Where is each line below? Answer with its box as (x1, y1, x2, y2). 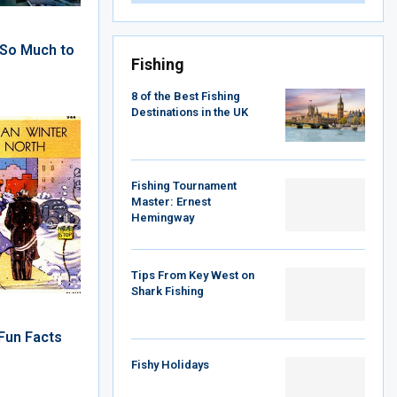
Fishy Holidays (131, 358, 209, 371)
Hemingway (131, 211, 194, 224)
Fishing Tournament (131, 179, 237, 192)
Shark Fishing (131, 284, 204, 298)
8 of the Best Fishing (131, 90, 240, 103)
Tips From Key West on (131, 269, 254, 282)
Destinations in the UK (131, 105, 248, 119)
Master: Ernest (131, 195, 211, 208)
